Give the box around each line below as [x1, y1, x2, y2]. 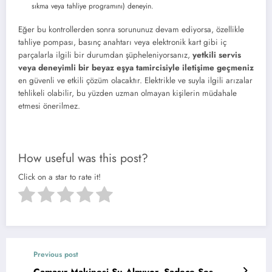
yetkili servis [192, 49, 241, 61]
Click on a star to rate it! [18, 171, 101, 183]
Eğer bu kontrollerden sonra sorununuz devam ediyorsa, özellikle [18, 24, 244, 36]
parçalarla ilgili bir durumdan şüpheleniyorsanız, [18, 49, 192, 61]
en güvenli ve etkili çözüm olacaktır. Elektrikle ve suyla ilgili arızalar [18, 75, 253, 87]
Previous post [33, 249, 78, 260]
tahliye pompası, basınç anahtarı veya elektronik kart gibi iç [18, 36, 226, 49]
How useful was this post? [18, 149, 148, 166]
